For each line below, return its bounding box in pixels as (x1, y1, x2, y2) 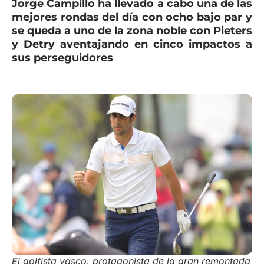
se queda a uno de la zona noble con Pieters (12, 24, 252, 37)
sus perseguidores (12, 51, 113, 64)
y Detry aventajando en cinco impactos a (12, 38, 252, 51)
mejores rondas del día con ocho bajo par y (12, 11, 252, 24)
